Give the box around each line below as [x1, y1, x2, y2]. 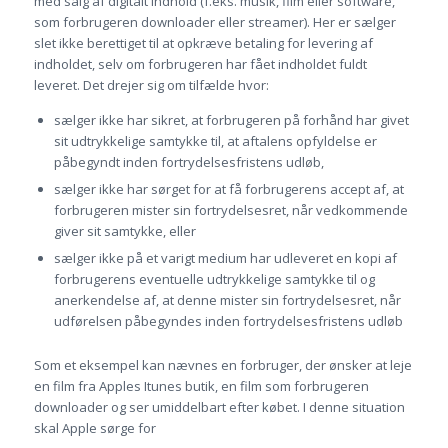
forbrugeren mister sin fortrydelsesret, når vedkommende [53, 200, 408, 219]
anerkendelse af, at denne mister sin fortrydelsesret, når [53, 290, 401, 309]
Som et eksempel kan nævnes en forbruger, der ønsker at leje [33, 355, 412, 374]
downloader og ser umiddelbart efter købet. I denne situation [33, 397, 405, 416]
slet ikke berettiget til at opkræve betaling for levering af [33, 33, 373, 52]
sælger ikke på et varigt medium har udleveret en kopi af [53, 248, 397, 267]
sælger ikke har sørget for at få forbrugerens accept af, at [53, 179, 404, 198]
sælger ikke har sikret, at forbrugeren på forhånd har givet [53, 110, 409, 129]
